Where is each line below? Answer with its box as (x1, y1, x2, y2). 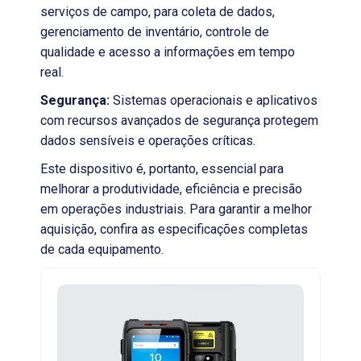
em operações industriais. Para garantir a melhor (40, 201, 312, 217)
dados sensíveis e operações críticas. (40, 133, 255, 148)
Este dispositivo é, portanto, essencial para (40, 161, 284, 176)
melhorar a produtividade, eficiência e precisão (40, 181, 302, 197)
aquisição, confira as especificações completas (40, 222, 308, 237)
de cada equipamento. (40, 242, 164, 257)
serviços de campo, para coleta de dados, (40, 4, 275, 19)
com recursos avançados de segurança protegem (40, 113, 318, 128)
